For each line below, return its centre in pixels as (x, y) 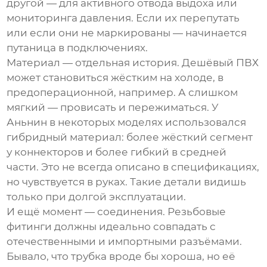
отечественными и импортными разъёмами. (125, 242)
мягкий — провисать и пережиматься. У (113, 108)
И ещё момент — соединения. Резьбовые (117, 212)
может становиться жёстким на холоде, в (115, 78)
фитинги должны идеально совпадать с (111, 227)
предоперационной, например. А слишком (122, 93)
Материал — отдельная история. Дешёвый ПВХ (133, 63)
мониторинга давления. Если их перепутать (123, 18)
